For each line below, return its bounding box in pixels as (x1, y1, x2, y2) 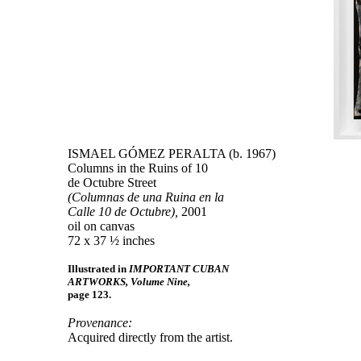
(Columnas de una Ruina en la (68, 190, 224, 204)
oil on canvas (68, 219, 135, 233)
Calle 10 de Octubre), (68, 205, 178, 218)
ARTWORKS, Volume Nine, (68, 276, 190, 288)
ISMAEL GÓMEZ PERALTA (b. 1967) (68, 147, 276, 160)
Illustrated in (68, 263, 129, 275)
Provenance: (68, 316, 132, 330)
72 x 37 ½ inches (68, 234, 155, 247)
